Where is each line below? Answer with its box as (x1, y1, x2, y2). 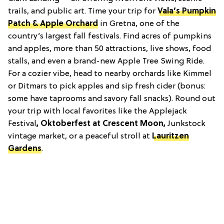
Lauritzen (152, 131, 189, 141)
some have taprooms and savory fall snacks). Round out (8, 94, 215, 103)
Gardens (8, 144, 41, 153)
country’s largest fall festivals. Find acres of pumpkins (8, 31, 211, 41)
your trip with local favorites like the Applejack (8, 106, 187, 116)
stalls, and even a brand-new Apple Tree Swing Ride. (8, 56, 204, 66)
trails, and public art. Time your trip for (8, 6, 157, 16)
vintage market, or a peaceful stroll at (8, 131, 152, 141)
